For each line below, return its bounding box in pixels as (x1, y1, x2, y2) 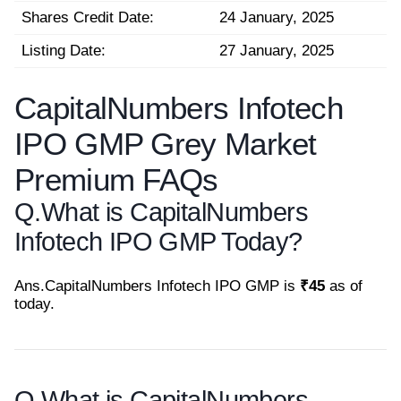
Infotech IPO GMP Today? (14, 227, 303, 256)
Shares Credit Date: (21, 8, 154, 26)
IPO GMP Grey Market (14, 126, 317, 161)
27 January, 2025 (219, 41, 334, 59)
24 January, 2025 (219, 8, 334, 26)
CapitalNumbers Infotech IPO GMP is (45, 277, 300, 294)
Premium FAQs (14, 162, 218, 197)
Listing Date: (21, 41, 106, 59)
